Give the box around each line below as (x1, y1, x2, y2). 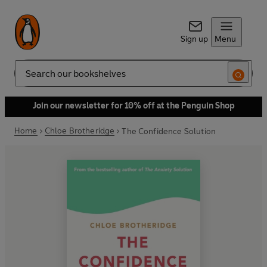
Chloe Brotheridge (44, 126, 115, 136)
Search (14, 73, 41, 83)
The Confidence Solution (122, 126, 216, 136)
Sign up (180, 34, 208, 44)
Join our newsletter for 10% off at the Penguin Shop (32, 101, 235, 111)
